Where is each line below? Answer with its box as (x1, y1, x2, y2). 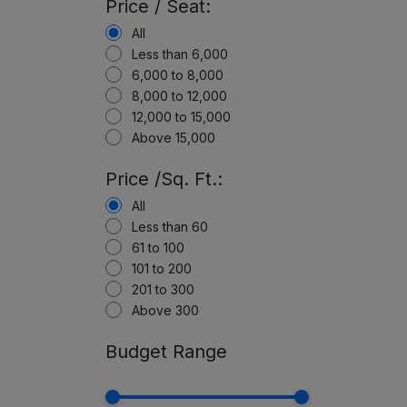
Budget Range (105, 341, 228, 362)
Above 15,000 (132, 130, 216, 145)
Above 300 (132, 303, 200, 318)
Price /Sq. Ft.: (105, 168, 223, 190)
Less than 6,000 (132, 46, 229, 62)
